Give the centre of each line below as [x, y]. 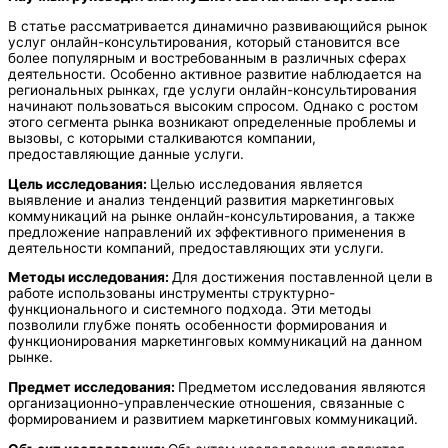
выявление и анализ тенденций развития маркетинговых [201, 199]
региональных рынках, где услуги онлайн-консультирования [212, 90]
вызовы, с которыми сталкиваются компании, [162, 138]
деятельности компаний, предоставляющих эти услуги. [196, 247]
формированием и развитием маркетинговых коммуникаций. [213, 419]
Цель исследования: [79, 183]
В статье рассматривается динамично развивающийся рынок [217, 26]
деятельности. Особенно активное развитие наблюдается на [215, 74]
